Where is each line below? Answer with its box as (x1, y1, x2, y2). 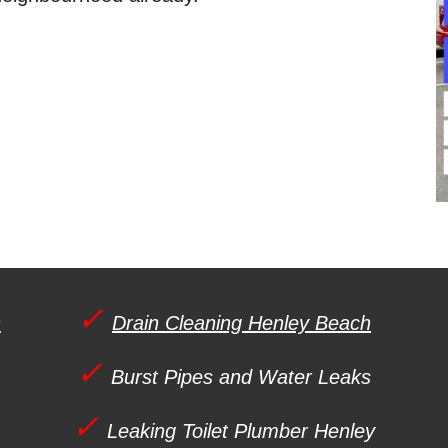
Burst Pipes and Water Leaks (111, 366, 372, 388)
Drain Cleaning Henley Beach (111, 312, 371, 334)
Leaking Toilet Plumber (107, 420, 315, 442)
